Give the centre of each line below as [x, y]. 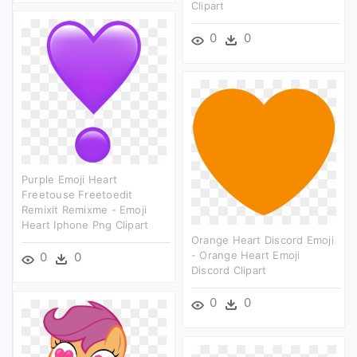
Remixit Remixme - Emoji [84, 209]
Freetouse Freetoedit [77, 194]
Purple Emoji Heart [70, 179]
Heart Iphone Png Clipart [85, 224]
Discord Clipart [229, 270]
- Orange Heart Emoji [246, 255]
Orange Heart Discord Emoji [263, 239]
